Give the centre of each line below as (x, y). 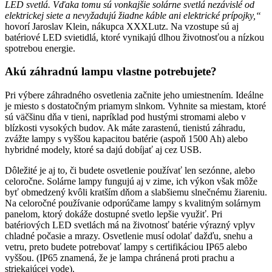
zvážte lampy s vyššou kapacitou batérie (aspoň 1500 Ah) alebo (126, 139)
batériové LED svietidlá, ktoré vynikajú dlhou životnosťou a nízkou (134, 37)
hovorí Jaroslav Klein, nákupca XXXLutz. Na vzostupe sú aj (122, 26)
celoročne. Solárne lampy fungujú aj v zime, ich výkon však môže (131, 182)
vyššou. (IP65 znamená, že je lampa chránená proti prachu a (120, 258)
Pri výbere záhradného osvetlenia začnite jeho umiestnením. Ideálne (134, 95)
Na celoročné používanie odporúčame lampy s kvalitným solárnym (133, 203)
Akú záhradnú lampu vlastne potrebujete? (111, 72)
